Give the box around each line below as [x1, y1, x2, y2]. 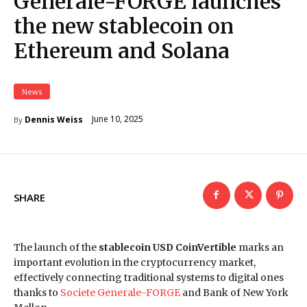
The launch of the [14, 241, 99, 254]
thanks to [14, 286, 60, 299]
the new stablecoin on [14, 12, 234, 39]
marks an [236, 241, 284, 254]
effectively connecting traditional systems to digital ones [14, 271, 284, 284]
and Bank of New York [180, 286, 288, 299]
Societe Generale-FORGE [60, 286, 180, 299]
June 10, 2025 [92, 112, 143, 125]
